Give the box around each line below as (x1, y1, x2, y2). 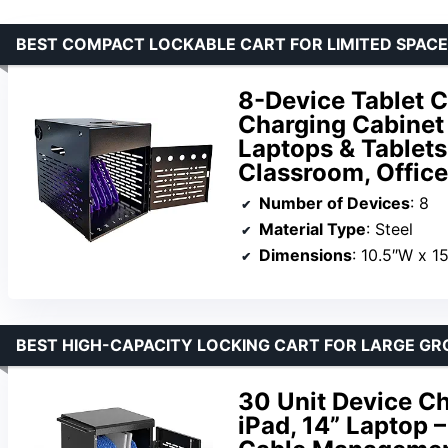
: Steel (366, 218, 413, 239)
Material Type (259, 218, 366, 239)
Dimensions (259, 244, 352, 265)
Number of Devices (259, 192, 410, 213)
